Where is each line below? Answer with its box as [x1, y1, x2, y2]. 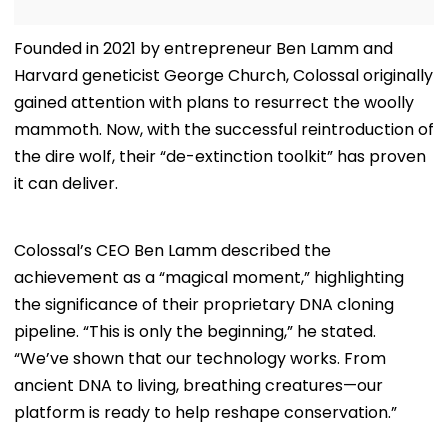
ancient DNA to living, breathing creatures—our [14, 373, 383, 397]
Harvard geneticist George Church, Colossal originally [14, 63, 433, 87]
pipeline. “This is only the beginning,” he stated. [14, 319, 376, 343]
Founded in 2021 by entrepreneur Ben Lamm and [14, 36, 393, 60]
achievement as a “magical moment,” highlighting [14, 265, 404, 289]
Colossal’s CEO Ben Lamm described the [14, 238, 331, 262]
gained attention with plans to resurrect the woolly [14, 90, 414, 114]
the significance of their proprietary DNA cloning [14, 292, 394, 316]
